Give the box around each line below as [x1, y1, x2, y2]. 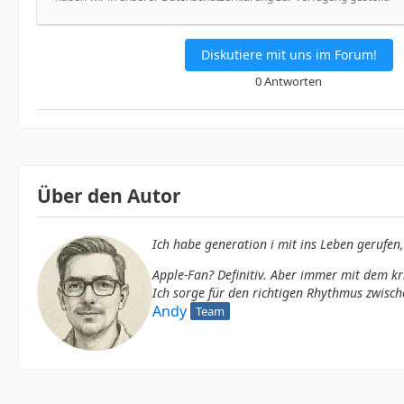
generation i [205, 235, 274, 253]
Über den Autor [37, 183, 181, 209]
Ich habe [152, 235, 205, 253]
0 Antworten [255, 73, 322, 90]
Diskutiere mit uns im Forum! [200, 46, 377, 64]
